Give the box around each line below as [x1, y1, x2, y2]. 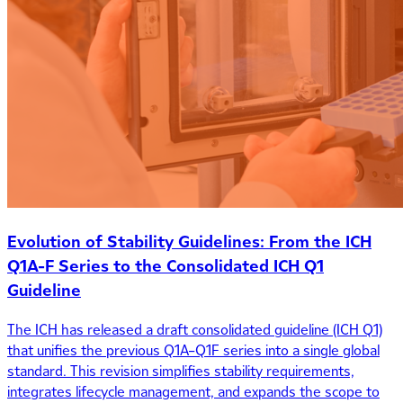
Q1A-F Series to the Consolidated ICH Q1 [7, 254, 324, 279]
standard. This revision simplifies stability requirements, [7, 360, 354, 381]
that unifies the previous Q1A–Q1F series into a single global [7, 339, 380, 361]
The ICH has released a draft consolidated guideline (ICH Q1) [7, 318, 382, 340]
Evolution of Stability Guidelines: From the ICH [7, 229, 372, 255]
